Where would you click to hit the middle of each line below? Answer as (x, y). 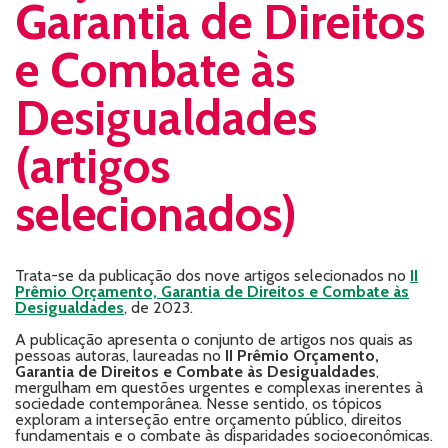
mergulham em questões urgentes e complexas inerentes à (219, 387)
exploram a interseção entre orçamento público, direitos (208, 419)
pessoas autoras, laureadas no (120, 355)
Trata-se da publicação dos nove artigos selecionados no (212, 275)
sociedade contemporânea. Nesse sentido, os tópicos (198, 403)
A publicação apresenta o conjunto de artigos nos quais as (214, 339)
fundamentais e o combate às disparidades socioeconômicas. (224, 435)
